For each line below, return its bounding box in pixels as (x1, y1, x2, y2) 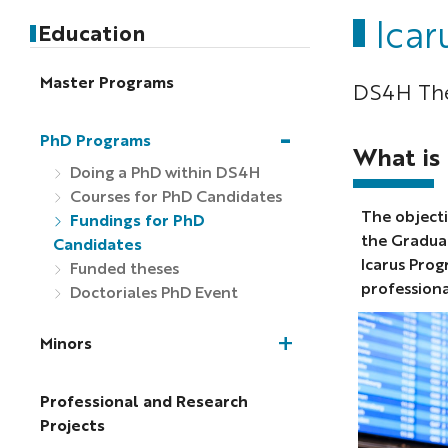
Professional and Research (39, 390, 248, 412)
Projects (39, 414, 105, 436)
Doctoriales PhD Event (65, 281, 238, 303)
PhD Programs (39, 129, 151, 151)
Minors (39, 331, 92, 353)
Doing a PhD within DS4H (65, 161, 260, 183)
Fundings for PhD (65, 209, 205, 231)
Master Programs (39, 70, 174, 92)
